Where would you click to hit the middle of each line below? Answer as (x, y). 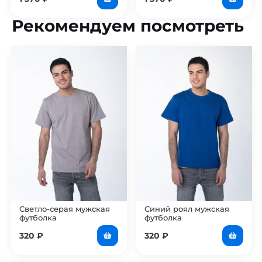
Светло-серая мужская (64, 209)
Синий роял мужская (187, 209)
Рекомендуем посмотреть (128, 26)
